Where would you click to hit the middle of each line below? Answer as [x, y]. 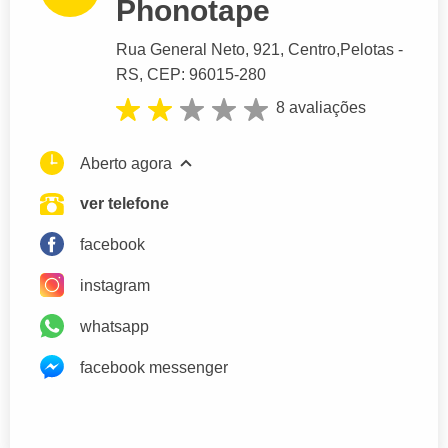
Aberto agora [126, 163]
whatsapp [114, 326]
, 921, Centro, [292, 50]
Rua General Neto [180, 50]
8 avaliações [321, 108]
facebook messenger [154, 367]
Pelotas [367, 50]
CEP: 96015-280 [206, 75]
